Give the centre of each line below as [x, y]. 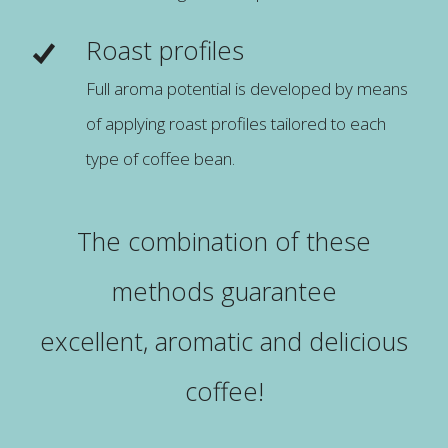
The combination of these [224, 240]
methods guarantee [224, 290]
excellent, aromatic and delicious [224, 340]
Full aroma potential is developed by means [246, 88]
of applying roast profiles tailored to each [235, 123]
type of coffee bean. [160, 158]
